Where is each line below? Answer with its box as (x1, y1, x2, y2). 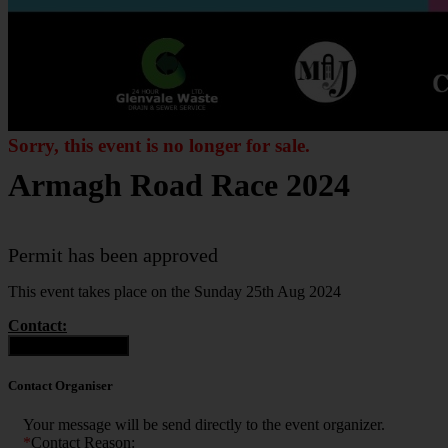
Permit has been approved (8, 243, 218, 266)
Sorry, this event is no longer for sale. (8, 135, 310, 157)
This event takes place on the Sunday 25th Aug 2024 (8, 282, 341, 300)
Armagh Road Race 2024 (8, 167, 350, 204)
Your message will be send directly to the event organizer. (23, 416, 385, 434)
